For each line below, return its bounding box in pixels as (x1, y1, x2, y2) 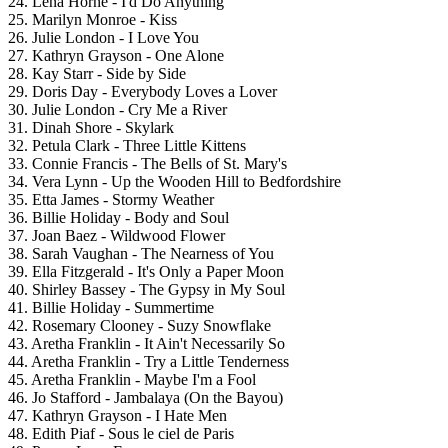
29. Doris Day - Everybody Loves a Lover (8, 83, 277, 101)
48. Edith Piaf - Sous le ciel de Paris (8, 425, 234, 443)
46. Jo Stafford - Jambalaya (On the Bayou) (8, 389, 283, 407)
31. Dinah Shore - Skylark (8, 119, 174, 137)
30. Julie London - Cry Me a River (8, 101, 227, 119)
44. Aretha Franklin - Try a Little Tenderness (8, 353, 289, 371)
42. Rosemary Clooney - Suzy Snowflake (8, 317, 271, 335)
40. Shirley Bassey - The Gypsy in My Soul (8, 281, 285, 299)
